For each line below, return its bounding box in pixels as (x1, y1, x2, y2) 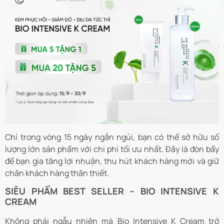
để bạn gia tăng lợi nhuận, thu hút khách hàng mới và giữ (5, 155, 219, 167)
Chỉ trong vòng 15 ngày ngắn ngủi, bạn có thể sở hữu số (5, 131, 219, 143)
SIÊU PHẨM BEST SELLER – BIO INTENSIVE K (5, 185, 219, 197)
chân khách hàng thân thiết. (5, 167, 109, 179)
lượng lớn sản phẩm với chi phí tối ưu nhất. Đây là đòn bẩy (5, 143, 219, 155)
